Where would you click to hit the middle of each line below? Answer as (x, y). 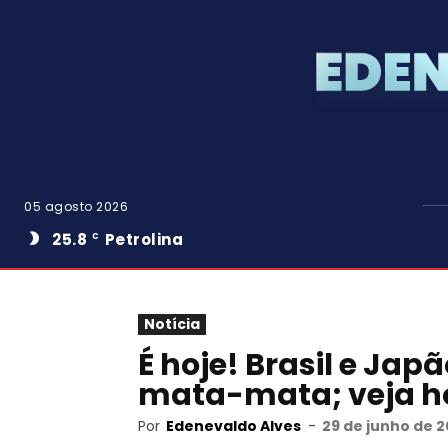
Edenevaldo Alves (233, 426)
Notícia (172, 324)
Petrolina (143, 239)
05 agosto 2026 (76, 206)
